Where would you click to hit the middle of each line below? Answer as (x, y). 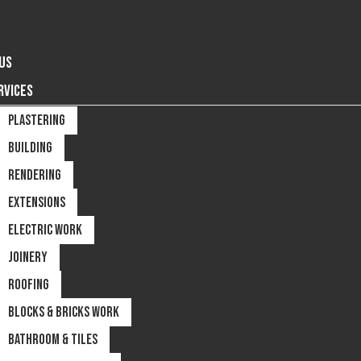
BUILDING (30, 147)
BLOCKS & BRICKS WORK (63, 312)
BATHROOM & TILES (52, 339)
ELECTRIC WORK (45, 230)
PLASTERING (36, 120)
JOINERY (27, 257)
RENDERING (34, 175)
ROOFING (28, 284)
